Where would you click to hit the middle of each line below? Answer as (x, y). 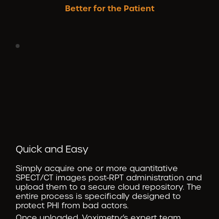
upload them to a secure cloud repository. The (109, 187)
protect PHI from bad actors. (72, 205)
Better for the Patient (109, 9)
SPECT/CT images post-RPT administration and (109, 177)
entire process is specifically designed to (98, 196)
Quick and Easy (52, 149)
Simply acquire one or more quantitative (97, 168)
